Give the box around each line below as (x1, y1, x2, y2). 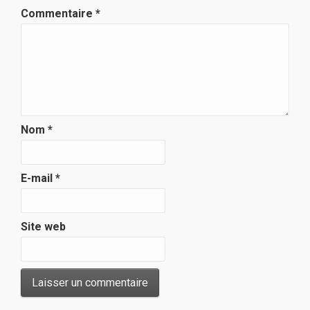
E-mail (21, 171, 55, 185)
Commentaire (21, 6, 95, 20)
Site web (21, 219, 66, 233)
